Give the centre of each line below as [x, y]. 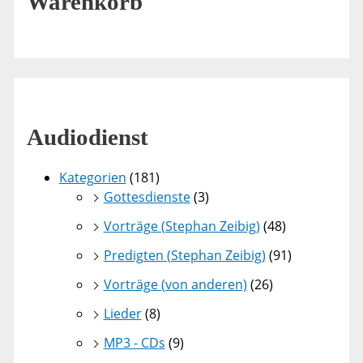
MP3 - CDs [134, 343]
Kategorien [92, 178]
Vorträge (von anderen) [175, 285]
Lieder [122, 314]
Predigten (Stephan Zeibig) [184, 256]
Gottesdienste [147, 197]
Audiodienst [87, 137]
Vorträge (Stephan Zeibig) [181, 226]
